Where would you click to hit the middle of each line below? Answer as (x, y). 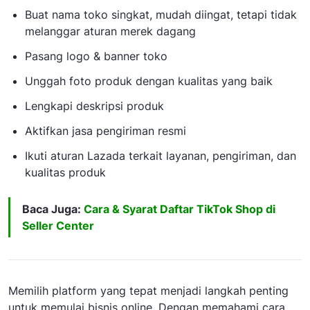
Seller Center (58, 226)
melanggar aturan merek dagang (110, 31)
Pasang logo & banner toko (96, 56)
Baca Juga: (53, 209)
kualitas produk (65, 173)
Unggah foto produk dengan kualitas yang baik (149, 81)
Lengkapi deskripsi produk (94, 106)
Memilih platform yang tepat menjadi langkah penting (148, 291)
